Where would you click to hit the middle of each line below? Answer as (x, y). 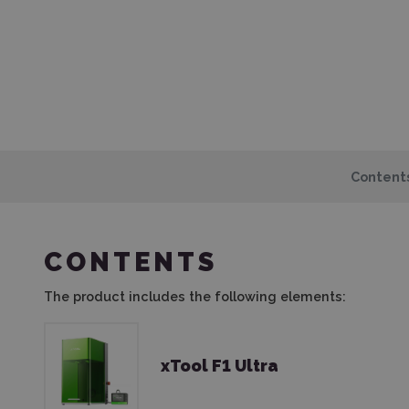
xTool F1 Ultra (220, 366)
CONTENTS (131, 262)
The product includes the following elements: (195, 296)
